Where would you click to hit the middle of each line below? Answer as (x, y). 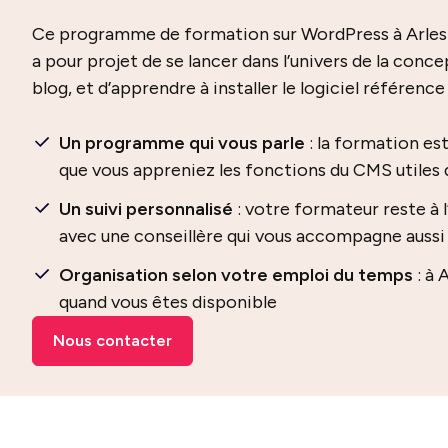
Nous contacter (112, 340)
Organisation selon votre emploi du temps (236, 275)
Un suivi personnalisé (146, 209)
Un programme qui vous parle (182, 143)
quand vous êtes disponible (168, 302)
